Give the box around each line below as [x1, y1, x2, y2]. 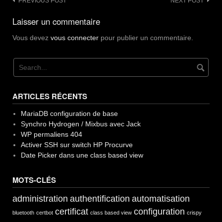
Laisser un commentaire [12, 15, 100, 28]
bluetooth [12, 210, 34, 216]
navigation [12, 9, 53, 22]
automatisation [132, 194, 190, 204]
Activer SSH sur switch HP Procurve [20, 141, 133, 149]
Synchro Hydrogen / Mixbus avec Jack [20, 120, 141, 128]
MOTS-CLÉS [12, 174, 56, 186]
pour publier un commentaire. [99, 34, 193, 42]
